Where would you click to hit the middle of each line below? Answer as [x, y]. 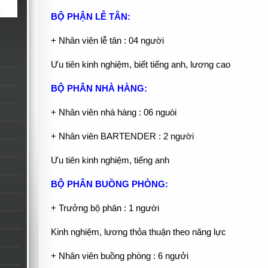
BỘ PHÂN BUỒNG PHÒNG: [109, 184]
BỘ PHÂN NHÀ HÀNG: [100, 89]
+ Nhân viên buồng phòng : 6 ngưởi [119, 256]
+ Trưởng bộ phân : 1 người [105, 208]
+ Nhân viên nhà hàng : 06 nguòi [113, 112]
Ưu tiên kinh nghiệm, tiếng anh [110, 160]
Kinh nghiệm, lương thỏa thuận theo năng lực [138, 232]
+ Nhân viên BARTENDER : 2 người [122, 136]
